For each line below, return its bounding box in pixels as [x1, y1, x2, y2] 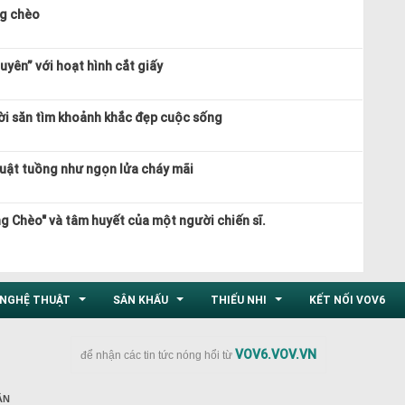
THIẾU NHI [211, 292, 269, 306]
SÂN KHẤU [113, 292, 171, 306]
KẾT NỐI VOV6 [309, 292, 386, 306]
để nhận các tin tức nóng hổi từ [80, 348, 235, 362]
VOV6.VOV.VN [234, 345, 316, 363]
